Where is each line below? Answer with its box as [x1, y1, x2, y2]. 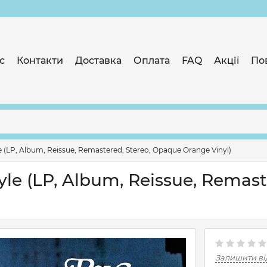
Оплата [133, 54, 170, 66]
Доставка [75, 54, 122, 66]
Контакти [17, 54, 63, 66]
